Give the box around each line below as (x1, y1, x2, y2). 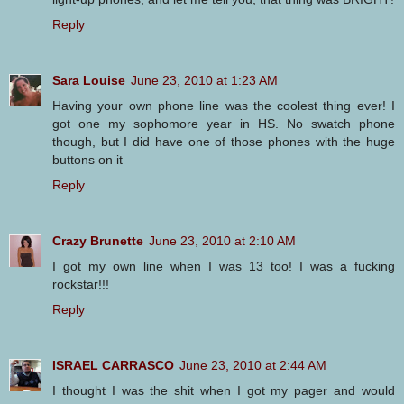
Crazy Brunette (52, 233, 143, 248)
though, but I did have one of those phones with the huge (52, 133, 395, 149)
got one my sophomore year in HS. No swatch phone (52, 115, 395, 131)
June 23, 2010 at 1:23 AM (131, 72, 278, 87)
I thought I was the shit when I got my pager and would (52, 382, 395, 398)
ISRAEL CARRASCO (52, 357, 174, 372)
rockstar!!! (52, 276, 109, 291)
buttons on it (52, 151, 123, 167)
